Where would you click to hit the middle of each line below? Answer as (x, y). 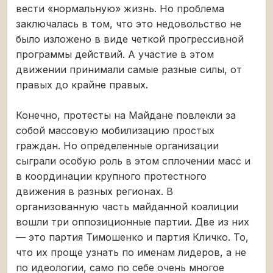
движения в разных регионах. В (94, 191)
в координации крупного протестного (111, 176)
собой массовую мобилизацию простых (115, 130)
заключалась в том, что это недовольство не (129, 23)
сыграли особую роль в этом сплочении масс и (133, 161)
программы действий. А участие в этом (115, 54)
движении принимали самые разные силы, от (129, 69)
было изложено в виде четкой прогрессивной (130, 39)
